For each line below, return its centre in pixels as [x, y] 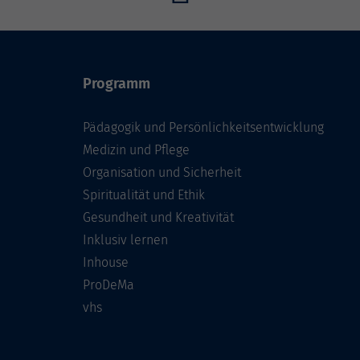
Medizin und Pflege [136, 150]
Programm [117, 84]
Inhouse [106, 263]
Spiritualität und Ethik [144, 195]
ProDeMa [108, 285]
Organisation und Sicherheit [162, 173]
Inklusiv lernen [125, 240]
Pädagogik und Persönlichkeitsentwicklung [203, 128]
